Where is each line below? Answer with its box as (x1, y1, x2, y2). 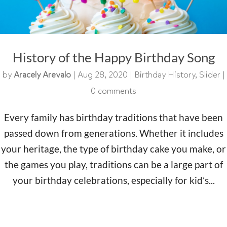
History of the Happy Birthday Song (12, 49, 215, 66)
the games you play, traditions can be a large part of (4, 159, 223, 171)
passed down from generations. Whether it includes (4, 127, 223, 139)
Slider (199, 69, 220, 81)
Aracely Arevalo (13, 69, 71, 81)
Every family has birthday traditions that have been (4, 111, 223, 124)
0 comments (91, 85, 136, 97)
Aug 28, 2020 (77, 69, 128, 81)
